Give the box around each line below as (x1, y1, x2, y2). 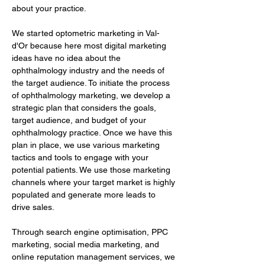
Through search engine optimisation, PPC (12, 227, 170, 237)
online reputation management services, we (12, 252, 177, 261)
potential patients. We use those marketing (12, 165, 173, 174)
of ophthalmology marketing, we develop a (12, 91, 173, 100)
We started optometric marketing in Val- (12, 28, 160, 38)
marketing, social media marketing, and (12, 240, 161, 249)
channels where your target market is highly (12, 177, 177, 187)
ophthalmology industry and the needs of (12, 66, 167, 75)
